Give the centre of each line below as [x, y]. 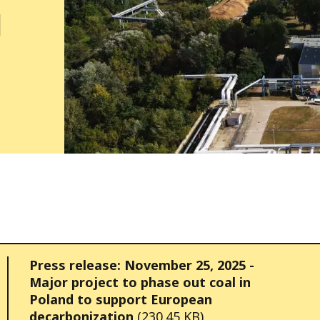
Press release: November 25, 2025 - [142, 265]
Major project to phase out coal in [140, 282]
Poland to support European [121, 299]
